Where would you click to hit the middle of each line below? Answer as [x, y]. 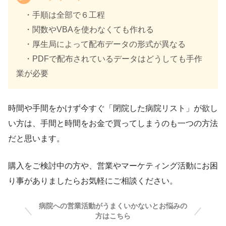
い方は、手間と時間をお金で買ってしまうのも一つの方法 [113, 124]
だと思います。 [36, 139]
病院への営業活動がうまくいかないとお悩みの [113, 206]
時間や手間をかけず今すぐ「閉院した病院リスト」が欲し [113, 108]
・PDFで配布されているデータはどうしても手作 [109, 59]
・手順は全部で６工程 [61, 15]
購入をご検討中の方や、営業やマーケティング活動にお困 [113, 166]
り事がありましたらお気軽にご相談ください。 [93, 181]
